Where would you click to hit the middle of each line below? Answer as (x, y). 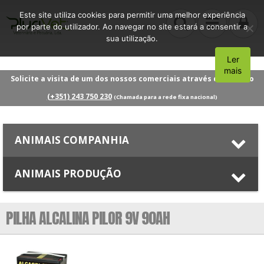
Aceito (235, 65)
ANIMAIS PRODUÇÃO (68, 173)
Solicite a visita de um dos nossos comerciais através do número (132, 78)
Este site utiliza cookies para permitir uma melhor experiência (132, 15)
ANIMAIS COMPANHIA (72, 140)
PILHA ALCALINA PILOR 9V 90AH (88, 218)
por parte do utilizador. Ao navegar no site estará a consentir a (132, 27)
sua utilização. (132, 38)
